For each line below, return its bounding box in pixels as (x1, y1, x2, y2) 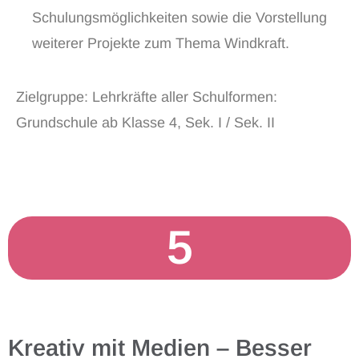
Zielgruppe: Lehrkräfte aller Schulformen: (16, 89, 277, 105)
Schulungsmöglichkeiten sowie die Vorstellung (32, 10, 327, 26)
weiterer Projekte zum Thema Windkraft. (32, 35, 289, 51)
